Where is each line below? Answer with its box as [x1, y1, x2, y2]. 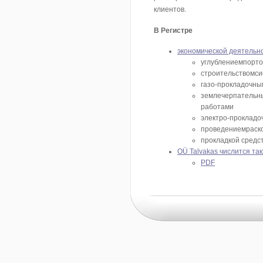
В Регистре [154, 26, 193, 35]
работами [201, 102, 234, 111]
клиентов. [154, 5, 186, 14]
